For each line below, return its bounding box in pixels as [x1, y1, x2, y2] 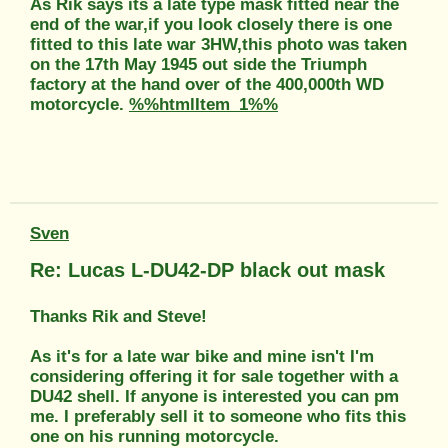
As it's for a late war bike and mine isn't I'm [30, 346, 374, 366]
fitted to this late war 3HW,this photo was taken [30, 34, 407, 54]
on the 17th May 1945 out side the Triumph [30, 54, 367, 74]
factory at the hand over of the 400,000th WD [30, 74, 384, 94]
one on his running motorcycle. [30, 426, 279, 446]
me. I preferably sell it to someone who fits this [30, 406, 406, 426]
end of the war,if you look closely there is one [30, 14, 392, 34]
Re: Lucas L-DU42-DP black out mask [30, 258, 385, 281]
